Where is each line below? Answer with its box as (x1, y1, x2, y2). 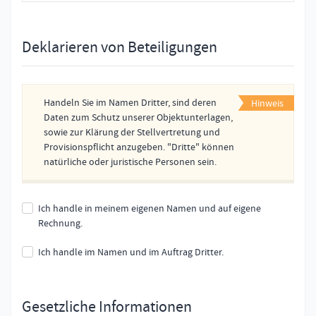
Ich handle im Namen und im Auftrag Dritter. (38, 245, 224, 259)
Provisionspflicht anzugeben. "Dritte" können (44, 140, 234, 154)
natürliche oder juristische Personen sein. (44, 155, 217, 169)
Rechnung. (38, 217, 83, 230)
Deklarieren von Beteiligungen (22, 37, 217, 58)
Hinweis (251, 97, 284, 110)
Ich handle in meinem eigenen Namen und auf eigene (38, 202, 261, 215)
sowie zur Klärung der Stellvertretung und (44, 126, 220, 139)
